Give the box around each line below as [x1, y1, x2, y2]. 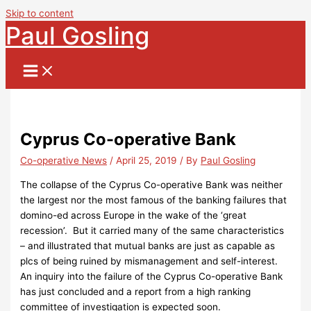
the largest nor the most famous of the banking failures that [20, 194, 287, 205]
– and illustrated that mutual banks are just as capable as [20, 239, 276, 251]
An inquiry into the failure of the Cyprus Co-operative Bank [20, 270, 283, 282]
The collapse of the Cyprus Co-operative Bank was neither [20, 178, 283, 190]
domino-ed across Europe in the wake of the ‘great [20, 209, 247, 221]
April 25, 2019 [116, 155, 180, 167]
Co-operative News [20, 155, 108, 167]
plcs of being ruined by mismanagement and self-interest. [20, 255, 281, 267]
